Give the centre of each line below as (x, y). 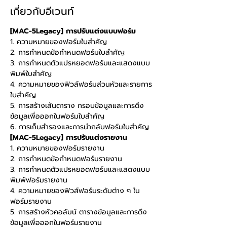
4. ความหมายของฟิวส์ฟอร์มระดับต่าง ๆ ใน (75, 191)
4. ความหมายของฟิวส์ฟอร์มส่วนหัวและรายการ (81, 84)
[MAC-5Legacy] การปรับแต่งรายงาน (69, 138)
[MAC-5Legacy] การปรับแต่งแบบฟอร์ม (73, 31)
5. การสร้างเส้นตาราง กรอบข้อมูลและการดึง (77, 106)
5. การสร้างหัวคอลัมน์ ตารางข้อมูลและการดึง (79, 212)
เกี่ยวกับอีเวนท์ (42, 11)
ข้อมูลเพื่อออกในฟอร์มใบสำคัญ (57, 116)
